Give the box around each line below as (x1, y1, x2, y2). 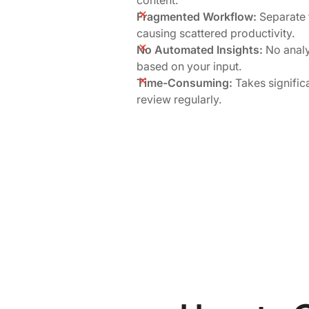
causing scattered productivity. (137, 26, 295, 40)
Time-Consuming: (137, 75, 232, 90)
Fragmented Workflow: (137, 9, 257, 23)
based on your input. (137, 59, 241, 73)
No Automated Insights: (137, 42, 263, 57)
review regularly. (137, 92, 221, 106)
